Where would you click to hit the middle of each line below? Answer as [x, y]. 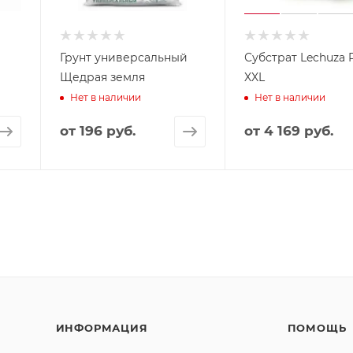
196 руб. [107, 130]
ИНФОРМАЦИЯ [102, 328]
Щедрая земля [102, 77]
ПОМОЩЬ [317, 328]
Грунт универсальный [123, 57]
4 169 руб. [299, 130]
